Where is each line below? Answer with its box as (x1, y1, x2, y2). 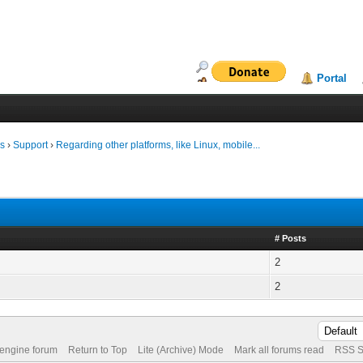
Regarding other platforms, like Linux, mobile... (56, 139, 261, 151)
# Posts (275, 233, 307, 243)
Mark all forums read (233, 344, 324, 356)
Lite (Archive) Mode (137, 344, 224, 356)
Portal (317, 72, 348, 84)
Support (13, 139, 49, 151)
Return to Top (67, 344, 127, 356)
